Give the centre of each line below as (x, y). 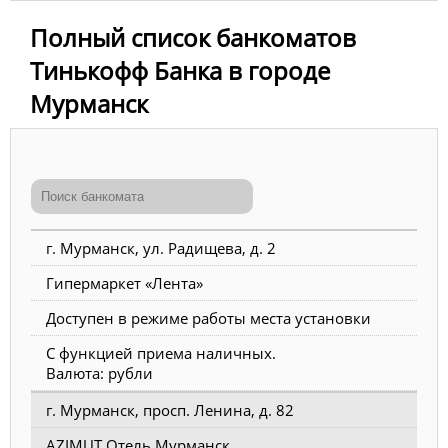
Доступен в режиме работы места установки (208, 317)
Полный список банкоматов (193, 37)
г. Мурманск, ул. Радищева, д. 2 (161, 247)
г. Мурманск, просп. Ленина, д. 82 (170, 409)
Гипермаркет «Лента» (124, 282)
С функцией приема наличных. (161, 352)
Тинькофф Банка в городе (180, 70)
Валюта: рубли (99, 372)
